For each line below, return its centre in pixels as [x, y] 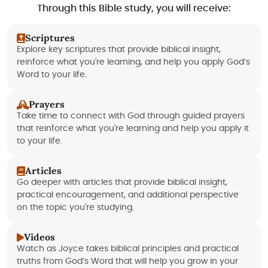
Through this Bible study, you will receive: [134, 8]
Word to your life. [52, 74]
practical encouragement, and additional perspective [128, 195]
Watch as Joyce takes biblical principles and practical [128, 249]
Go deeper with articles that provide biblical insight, [122, 182]
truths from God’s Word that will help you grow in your [127, 261]
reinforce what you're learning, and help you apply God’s [133, 62]
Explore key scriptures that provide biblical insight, [119, 49]
